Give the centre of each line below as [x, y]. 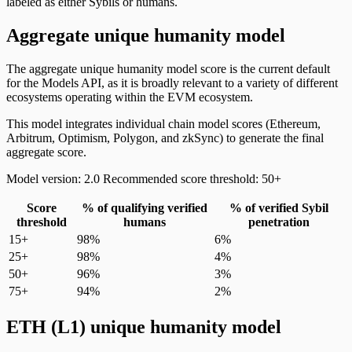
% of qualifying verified [144, 207]
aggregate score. [46, 152]
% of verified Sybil [279, 207]
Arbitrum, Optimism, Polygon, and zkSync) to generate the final [165, 137]
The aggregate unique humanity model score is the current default [168, 68]
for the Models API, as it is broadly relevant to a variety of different [172, 82]
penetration [279, 222]
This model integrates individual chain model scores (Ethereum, [163, 123]
